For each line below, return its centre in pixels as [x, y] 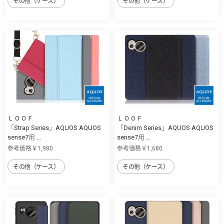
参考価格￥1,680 [140, 149]
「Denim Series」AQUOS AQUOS [165, 128]
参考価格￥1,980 [30, 149]
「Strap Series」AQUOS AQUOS [54, 128]
